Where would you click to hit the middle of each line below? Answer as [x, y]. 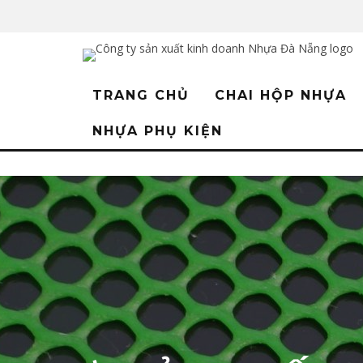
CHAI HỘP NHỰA [281, 95]
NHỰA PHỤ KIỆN [158, 131]
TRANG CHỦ [141, 95]
